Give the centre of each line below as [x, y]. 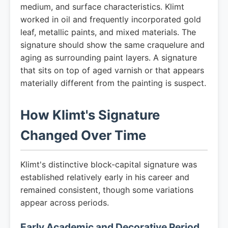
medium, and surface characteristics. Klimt [102, 7]
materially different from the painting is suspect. [113, 83]
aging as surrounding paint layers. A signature [109, 58]
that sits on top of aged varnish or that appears [112, 70]
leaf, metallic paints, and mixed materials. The [108, 32]
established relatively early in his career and [105, 177]
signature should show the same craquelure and [112, 45]
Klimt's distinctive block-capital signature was [109, 164]
